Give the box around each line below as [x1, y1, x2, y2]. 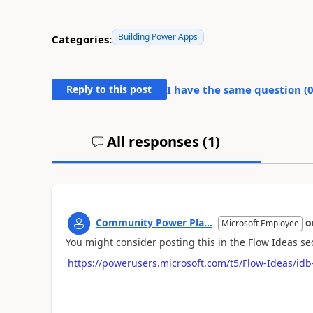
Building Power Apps [117, 30, 198, 43]
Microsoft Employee [221, 217, 299, 229]
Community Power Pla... [95, 215, 212, 229]
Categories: [51, 32, 112, 46]
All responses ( [103, 131, 208, 151]
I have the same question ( [166, 82, 307, 96]
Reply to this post [66, 82, 152, 96]
